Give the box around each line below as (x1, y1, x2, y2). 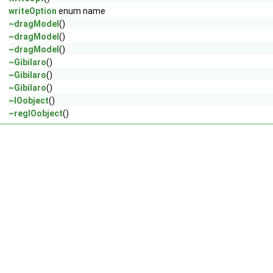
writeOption (9, 6, 57, 16)
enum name (57, 6, 105, 16)
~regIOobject (9, 108, 63, 118)
